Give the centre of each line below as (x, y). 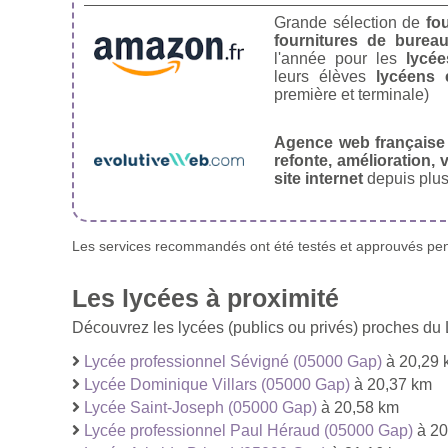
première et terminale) (351, 94)
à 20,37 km (391, 384)
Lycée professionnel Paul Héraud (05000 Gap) (248, 430)
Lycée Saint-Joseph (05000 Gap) (200, 407)
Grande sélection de (350, 22)
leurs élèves (325, 76)
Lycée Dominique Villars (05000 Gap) (217, 384)
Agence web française (360, 142)
